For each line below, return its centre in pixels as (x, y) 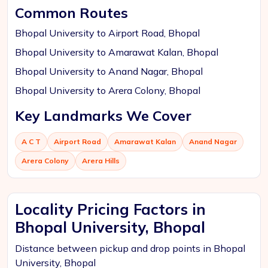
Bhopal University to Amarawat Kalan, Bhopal (117, 52)
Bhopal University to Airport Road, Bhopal (107, 33)
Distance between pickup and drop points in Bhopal (130, 248)
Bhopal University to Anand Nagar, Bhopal (109, 71)
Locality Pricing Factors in (110, 209)
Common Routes (71, 13)
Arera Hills (101, 161)
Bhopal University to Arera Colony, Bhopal (108, 90)
